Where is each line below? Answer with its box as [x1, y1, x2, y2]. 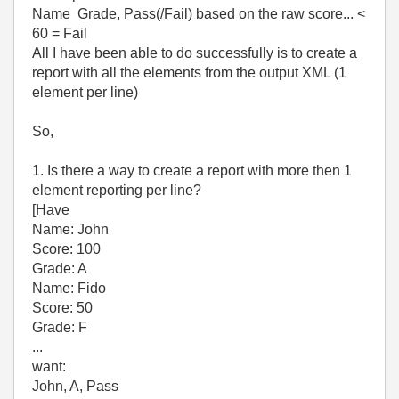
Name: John [32, 222, 109, 237]
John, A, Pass [32, 379, 118, 394]
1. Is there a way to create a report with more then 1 [32, 163, 352, 178]
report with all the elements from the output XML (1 [32, 65, 346, 80]
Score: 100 [32, 241, 101, 256]
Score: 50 [32, 300, 93, 315]
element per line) [32, 85, 138, 100]
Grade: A [32, 261, 87, 276]
